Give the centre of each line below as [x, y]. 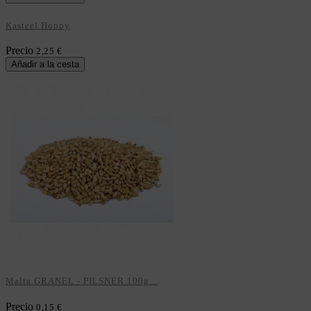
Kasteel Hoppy [38, 25]
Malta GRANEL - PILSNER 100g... [82, 280]
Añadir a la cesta [45, 65]
